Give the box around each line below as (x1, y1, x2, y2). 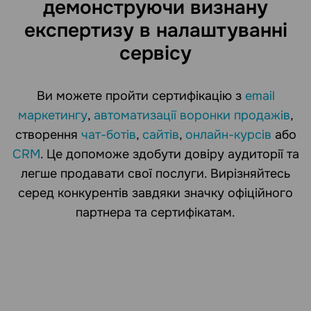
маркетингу (17, 108, 87, 124)
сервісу (119, 41, 192, 67)
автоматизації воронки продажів (93, 108, 290, 124)
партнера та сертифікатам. (76, 205, 235, 221)
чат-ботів (81, 127, 136, 143)
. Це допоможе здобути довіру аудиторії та (40, 146, 299, 162)
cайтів (142, 127, 179, 143)
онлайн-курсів (185, 127, 271, 143)
